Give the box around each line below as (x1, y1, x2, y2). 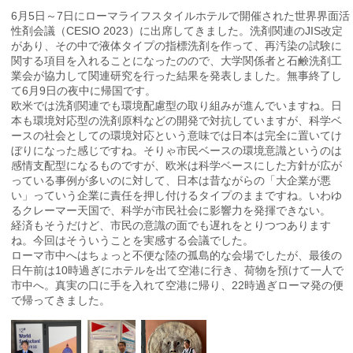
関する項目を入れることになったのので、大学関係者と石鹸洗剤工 (11, 54, 343, 68)
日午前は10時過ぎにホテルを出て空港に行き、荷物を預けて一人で (11, 264, 344, 277)
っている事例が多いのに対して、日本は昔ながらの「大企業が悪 (11, 174, 332, 188)
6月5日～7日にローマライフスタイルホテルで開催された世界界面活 (11, 9, 351, 23)
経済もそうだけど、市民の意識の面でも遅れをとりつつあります (11, 219, 332, 232)
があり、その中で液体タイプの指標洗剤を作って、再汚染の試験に (11, 39, 343, 53)
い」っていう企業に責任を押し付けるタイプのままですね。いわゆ (11, 189, 343, 203)
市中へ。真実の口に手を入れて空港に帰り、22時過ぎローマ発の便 (11, 279, 344, 292)
